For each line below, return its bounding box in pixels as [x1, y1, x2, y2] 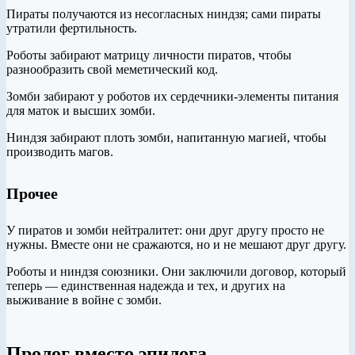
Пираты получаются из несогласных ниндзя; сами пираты [6, 7, 321, 21]
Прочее [6, 184, 58, 202]
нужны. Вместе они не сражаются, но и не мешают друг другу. [6, 238, 346, 252]
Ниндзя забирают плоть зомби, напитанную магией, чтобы [6, 131, 326, 145]
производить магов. [6, 145, 113, 159]
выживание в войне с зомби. [6, 293, 162, 307]
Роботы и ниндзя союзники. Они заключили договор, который [6, 265, 346, 279]
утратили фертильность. [6, 21, 137, 36]
